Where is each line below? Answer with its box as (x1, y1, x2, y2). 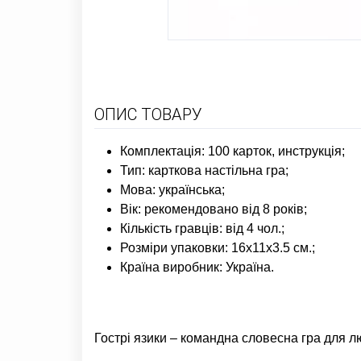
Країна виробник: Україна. (120, 259, 274, 274)
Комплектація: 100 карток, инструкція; (120, 143, 345, 158)
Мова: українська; (120, 182, 225, 197)
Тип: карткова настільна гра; (120, 163, 288, 177)
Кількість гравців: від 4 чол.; (120, 221, 284, 235)
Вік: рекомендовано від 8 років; (120, 201, 307, 216)
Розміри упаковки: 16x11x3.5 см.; (120, 240, 315, 255)
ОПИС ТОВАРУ (94, 104, 202, 124)
